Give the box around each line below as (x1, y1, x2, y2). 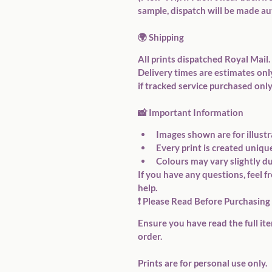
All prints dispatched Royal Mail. (138, 53, 270, 64)
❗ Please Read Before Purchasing (138, 195, 270, 206)
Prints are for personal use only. (138, 257, 267, 268)
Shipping (149, 32, 184, 42)
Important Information (149, 107, 243, 118)
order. (138, 231, 162, 242)
